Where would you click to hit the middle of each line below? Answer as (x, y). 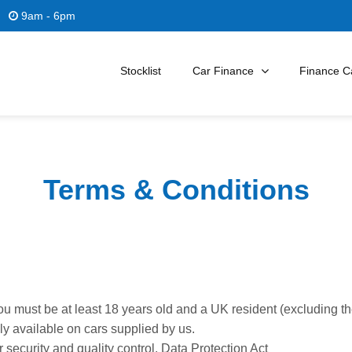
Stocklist (141, 71)
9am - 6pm (47, 16)
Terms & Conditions (176, 190)
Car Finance (223, 71)
